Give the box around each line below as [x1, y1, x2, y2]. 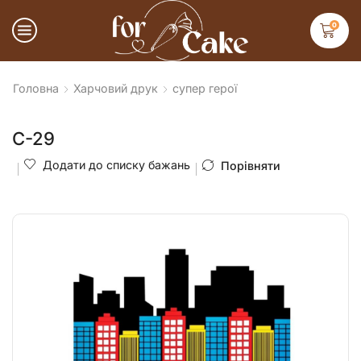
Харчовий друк [73, 81, 158, 95]
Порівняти [221, 158, 280, 172]
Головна [13, 81, 59, 95]
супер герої [172, 81, 237, 95]
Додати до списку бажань [43, 157, 190, 172]
